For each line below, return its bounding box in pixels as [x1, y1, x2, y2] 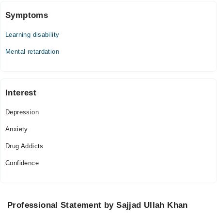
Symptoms [5, 11, 48, 20]
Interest [5, 88, 37, 97]
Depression [5, 108, 39, 116]
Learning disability [5, 31, 60, 38]
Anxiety [5, 125, 28, 133]
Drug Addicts [5, 142, 44, 150]
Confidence [5, 159, 39, 167]
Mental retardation [5, 48, 60, 55]
